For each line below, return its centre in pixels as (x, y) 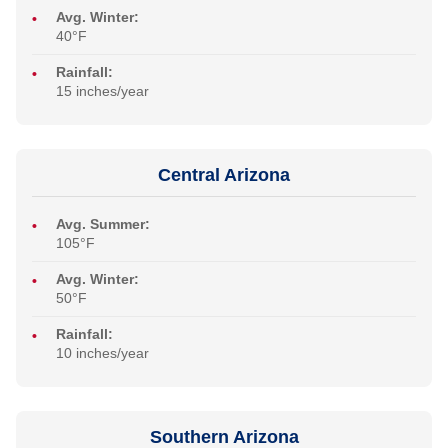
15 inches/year (102, 91)
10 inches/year (102, 353)
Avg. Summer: (103, 224)
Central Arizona (224, 175)
